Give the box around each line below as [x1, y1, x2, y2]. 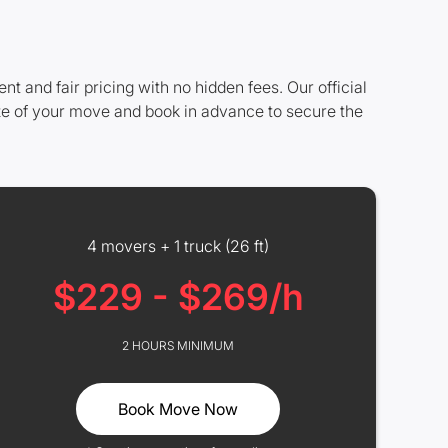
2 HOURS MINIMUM [122, 338, 234, 353]
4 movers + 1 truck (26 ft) [87, 236, 269, 256]
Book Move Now [118, 399, 238, 419]
